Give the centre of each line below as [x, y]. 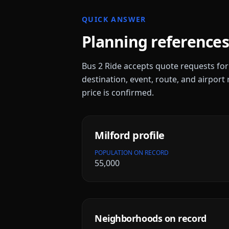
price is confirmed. [118, 93]
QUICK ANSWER [114, 19]
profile [147, 135]
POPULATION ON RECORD [132, 153]
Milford [112, 135]
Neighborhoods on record [151, 218]
